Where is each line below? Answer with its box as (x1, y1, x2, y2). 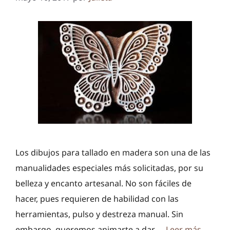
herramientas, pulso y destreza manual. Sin (15, 208, 183, 220)
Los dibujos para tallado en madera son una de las (15, 146, 210, 158)
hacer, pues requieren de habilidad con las (15, 193, 179, 204)
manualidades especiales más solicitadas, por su (15, 162, 203, 174)
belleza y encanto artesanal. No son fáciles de (15, 177, 191, 189)
